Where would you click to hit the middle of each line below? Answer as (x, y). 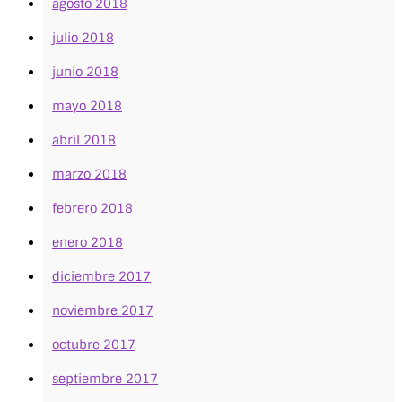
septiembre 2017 (105, 379)
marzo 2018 (89, 175)
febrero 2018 (92, 209)
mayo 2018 (87, 106)
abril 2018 (84, 140)
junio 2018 (85, 72)
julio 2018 (83, 38)
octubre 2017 (94, 345)
